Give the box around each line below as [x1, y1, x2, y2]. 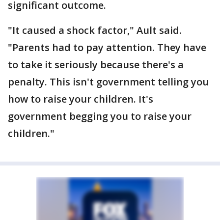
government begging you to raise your [8, 110, 192, 123]
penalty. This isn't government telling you [8, 75, 209, 88]
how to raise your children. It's [8, 92, 153, 106]
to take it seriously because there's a [8, 58, 184, 71]
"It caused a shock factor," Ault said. [8, 24, 182, 37]
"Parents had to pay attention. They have [8, 41, 206, 54]
